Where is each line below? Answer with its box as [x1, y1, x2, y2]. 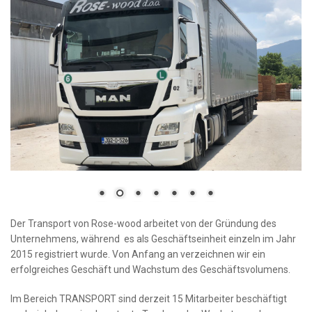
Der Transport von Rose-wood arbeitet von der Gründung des [10, 217, 276, 229]
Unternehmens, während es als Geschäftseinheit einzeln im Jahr [10, 233, 296, 244]
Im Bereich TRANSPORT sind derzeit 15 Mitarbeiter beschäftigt [10, 292, 287, 304]
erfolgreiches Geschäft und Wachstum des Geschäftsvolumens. [10, 263, 290, 275]
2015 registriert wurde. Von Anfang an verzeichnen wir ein [10, 248, 265, 260]
